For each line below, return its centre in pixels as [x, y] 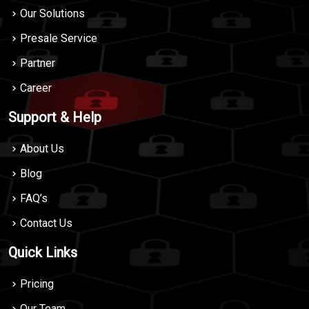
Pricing [37, 283]
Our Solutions [52, 13]
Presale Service [59, 38]
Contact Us [46, 223]
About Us [42, 148]
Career [36, 88]
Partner [38, 63]
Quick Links [43, 252]
